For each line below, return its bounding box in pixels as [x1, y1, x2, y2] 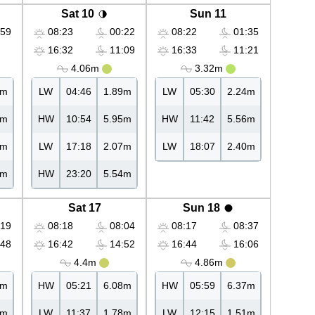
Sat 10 [60, 8, 94, 20]
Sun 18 [182, 202, 220, 214]
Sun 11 [190, 8, 226, 20]
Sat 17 [67, 202, 101, 214]
